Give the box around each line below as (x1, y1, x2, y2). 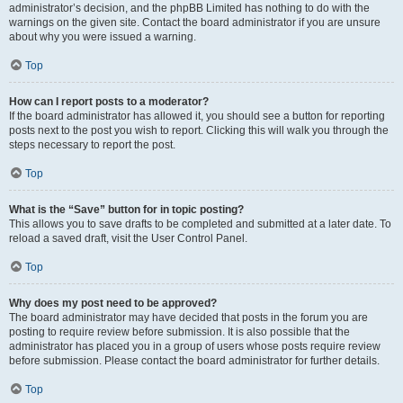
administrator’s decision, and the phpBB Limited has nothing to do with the (9, 2, 370, 14)
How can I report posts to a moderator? (9, 95, 209, 108)
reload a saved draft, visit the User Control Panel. (9, 232, 247, 245)
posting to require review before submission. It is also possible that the (9, 326, 350, 338)
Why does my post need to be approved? (9, 297, 217, 309)
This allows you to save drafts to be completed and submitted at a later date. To (9, 218, 391, 230)
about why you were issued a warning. (9, 31, 196, 43)
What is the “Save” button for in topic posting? (9, 203, 244, 216)
